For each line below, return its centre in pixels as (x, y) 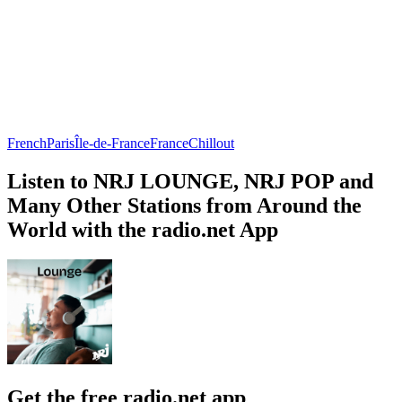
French (27, 143)
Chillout (211, 143)
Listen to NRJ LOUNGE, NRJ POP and (190, 181)
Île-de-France (112, 143)
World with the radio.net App (143, 229)
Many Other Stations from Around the (184, 205)
